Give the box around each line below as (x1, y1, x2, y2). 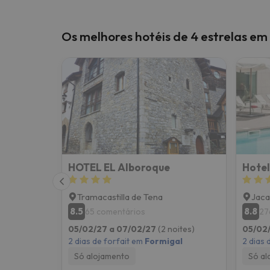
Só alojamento (74, 250, 130, 262)
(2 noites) (158, 223, 195, 234)
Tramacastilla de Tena (77, 190, 163, 202)
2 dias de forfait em (68, 235, 145, 246)
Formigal (145, 235, 183, 246)
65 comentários (85, 206, 145, 217)
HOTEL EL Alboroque (68, 160, 170, 174)
